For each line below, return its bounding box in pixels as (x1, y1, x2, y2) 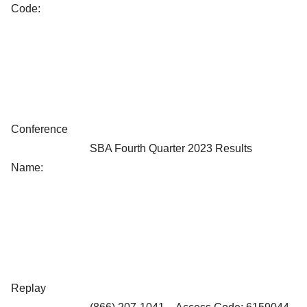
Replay (11, 282, 46, 294)
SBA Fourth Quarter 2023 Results (90, 142, 252, 154)
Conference (11, 123, 68, 135)
